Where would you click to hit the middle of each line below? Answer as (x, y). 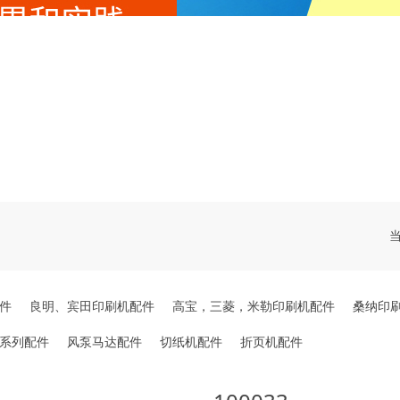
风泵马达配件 (104, 342)
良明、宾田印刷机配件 (92, 306)
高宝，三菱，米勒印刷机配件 (254, 306)
